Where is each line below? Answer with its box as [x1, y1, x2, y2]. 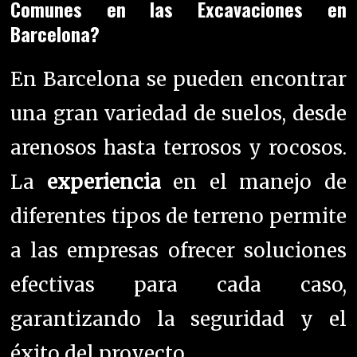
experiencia [46, 170, 161, 195]
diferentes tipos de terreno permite [10, 204, 347, 229]
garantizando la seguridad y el [10, 307, 347, 332]
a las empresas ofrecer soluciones [10, 238, 347, 264]
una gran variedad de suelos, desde [10, 101, 347, 127]
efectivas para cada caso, [10, 273, 347, 298]
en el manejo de [160, 170, 347, 195]
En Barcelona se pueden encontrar [10, 67, 347, 92]
